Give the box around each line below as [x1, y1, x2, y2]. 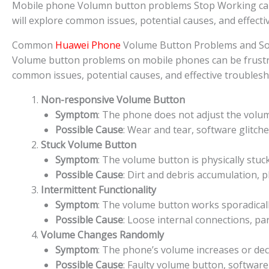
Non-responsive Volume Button [41, 92, 185, 106]
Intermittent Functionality [41, 183, 156, 196]
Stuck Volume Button [41, 138, 136, 151]
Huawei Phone [55, 38, 121, 52]
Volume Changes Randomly [41, 228, 164, 241]
